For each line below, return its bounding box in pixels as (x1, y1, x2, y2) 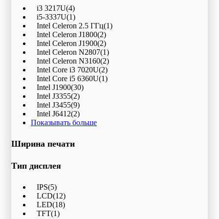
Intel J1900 (37, 83, 71, 92)
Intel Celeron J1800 (37, 30, 97, 39)
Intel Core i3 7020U (37, 66, 99, 74)
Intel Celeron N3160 (37, 57, 100, 66)
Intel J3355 (37, 92, 71, 101)
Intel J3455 (37, 101, 71, 109)
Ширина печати (11, 139, 75, 149)
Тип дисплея (11, 161, 61, 171)
